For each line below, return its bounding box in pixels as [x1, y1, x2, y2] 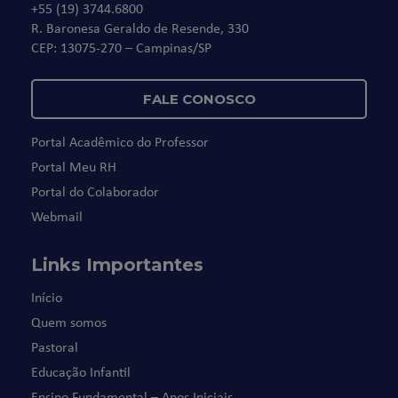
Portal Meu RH [31, 155, 116, 176]
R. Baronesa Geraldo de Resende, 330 [31, 17, 249, 37]
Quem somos [31, 311, 107, 331]
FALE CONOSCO [142, 90, 256, 107]
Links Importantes [31, 253, 203, 275]
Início [31, 286, 62, 306]
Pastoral [31, 336, 78, 356]
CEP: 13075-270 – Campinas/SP [31, 36, 211, 57]
